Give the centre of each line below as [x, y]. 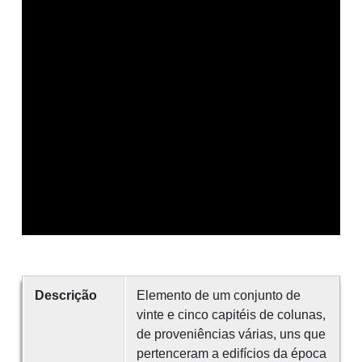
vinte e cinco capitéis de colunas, [231, 315]
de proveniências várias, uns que [231, 335]
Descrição [65, 296]
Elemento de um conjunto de [218, 296]
